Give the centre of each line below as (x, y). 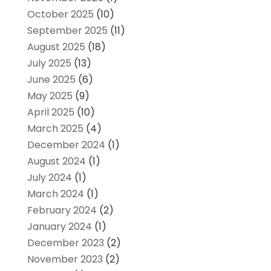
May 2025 (50, 96)
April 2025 (51, 112)
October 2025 (60, 14)
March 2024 (55, 194)
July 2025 (49, 63)
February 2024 (62, 210)
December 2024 (66, 145)
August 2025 (56, 47)
